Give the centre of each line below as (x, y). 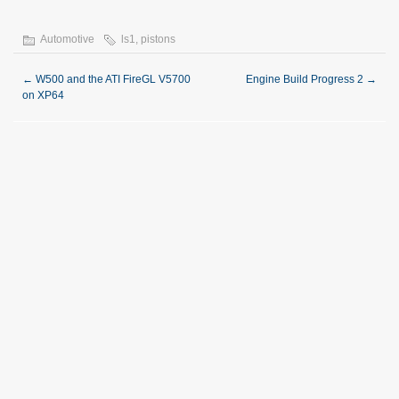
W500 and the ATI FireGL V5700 (112, 79)
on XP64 (43, 95)
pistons (158, 39)
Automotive (67, 39)
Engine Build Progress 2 (306, 79)
